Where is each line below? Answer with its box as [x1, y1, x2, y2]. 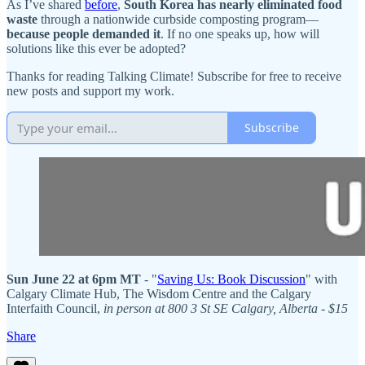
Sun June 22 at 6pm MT [7, 271, 144, 286]
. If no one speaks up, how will [161, 26, 319, 41]
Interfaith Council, [7, 301, 103, 315]
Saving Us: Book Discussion [157, 271, 306, 286]
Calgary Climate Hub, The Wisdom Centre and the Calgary [7, 286, 311, 301]
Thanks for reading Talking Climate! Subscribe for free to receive [7, 68, 341, 83]
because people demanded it [7, 26, 161, 41]
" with [306, 271, 337, 286]
